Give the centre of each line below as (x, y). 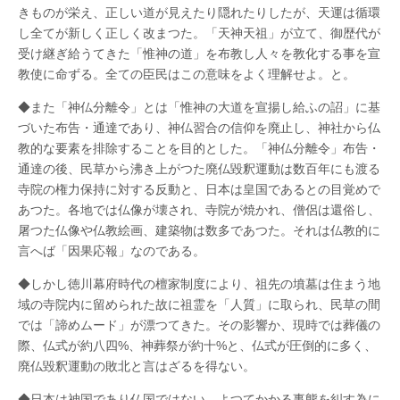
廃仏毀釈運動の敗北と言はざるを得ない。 (137, 366)
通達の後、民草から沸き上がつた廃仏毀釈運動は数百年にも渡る (199, 168)
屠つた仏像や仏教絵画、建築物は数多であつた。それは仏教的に (199, 230)
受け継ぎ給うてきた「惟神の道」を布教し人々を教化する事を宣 (199, 53)
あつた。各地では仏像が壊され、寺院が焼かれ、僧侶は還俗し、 (199, 209)
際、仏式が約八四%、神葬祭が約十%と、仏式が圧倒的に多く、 (197, 345)
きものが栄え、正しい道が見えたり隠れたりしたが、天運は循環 (199, 12)
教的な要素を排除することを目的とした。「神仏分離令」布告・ (199, 148)
